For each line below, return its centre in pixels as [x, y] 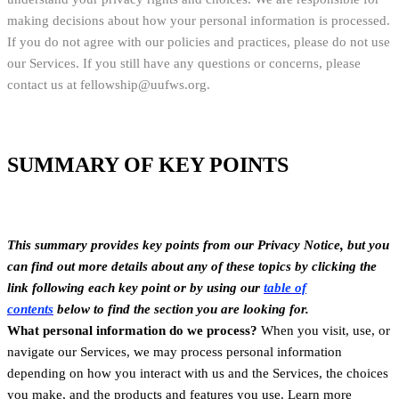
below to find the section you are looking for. [181, 309]
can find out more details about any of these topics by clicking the [192, 266]
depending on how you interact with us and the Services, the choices [198, 373]
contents [30, 309]
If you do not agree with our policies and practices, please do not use [199, 41]
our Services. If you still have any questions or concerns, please [184, 63]
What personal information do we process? [132, 330]
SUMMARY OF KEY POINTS [148, 164]
